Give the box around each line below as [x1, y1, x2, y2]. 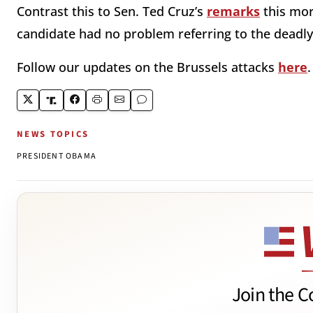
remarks [207, 3, 260, 20]
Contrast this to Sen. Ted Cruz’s [17, 3, 207, 20]
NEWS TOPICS [17, 128, 89, 141]
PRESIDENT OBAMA [17, 150, 96, 163]
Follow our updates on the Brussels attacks [17, 59, 278, 76]
